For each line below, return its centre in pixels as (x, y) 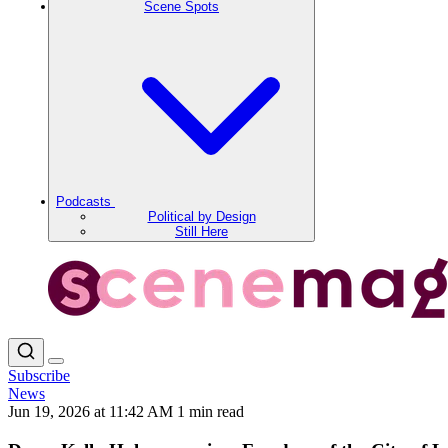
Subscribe (39, 375)
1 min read (210, 411)
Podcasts (85, 201)
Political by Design (201, 216)
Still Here (201, 231)
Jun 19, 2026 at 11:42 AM (92, 411)
